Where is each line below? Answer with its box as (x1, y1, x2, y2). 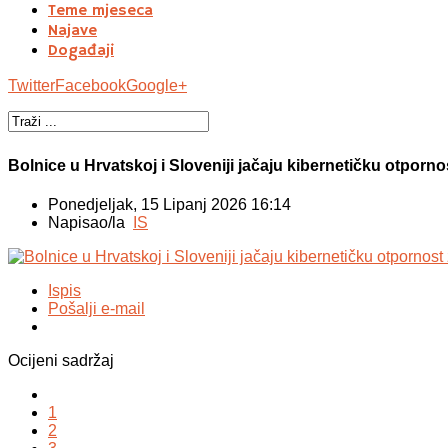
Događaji (48, 40, 114, 61)
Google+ (126, 76, 187, 94)
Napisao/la (48, 214, 133, 232)
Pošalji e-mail (48, 300, 145, 318)
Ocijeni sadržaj (8, 352, 114, 370)
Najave (48, 20, 97, 41)
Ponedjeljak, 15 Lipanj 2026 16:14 (48, 196, 291, 214)
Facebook (55, 76, 126, 94)
